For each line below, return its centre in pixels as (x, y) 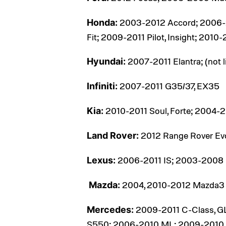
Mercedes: (110, 210)
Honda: (102, 23)
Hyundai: (106, 62)
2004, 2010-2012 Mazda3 (172, 185)
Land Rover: (113, 136)
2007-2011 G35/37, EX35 (168, 86)
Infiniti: (102, 86)
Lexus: (101, 160)
